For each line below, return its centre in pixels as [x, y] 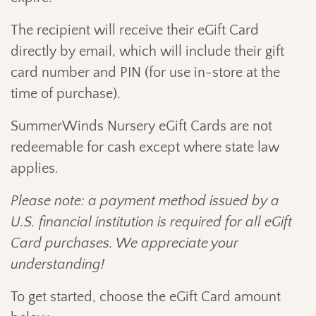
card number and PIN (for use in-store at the [145, 72]
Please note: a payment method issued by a [145, 201]
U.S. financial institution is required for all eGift [151, 222]
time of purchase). [66, 93]
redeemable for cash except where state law [145, 147]
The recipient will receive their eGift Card [135, 30]
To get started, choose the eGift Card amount [146, 297]
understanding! [57, 264]
